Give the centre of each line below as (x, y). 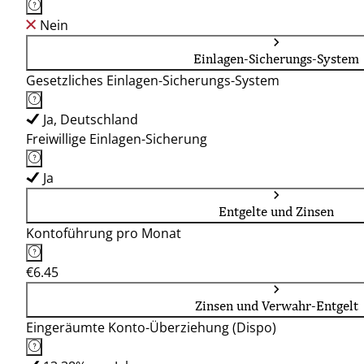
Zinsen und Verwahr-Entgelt (276, 305)
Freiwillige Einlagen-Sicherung (117, 139)
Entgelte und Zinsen (276, 211)
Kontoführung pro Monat (104, 233)
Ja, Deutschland (91, 119)
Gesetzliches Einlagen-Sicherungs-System (153, 80)
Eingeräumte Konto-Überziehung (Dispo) (151, 327)
